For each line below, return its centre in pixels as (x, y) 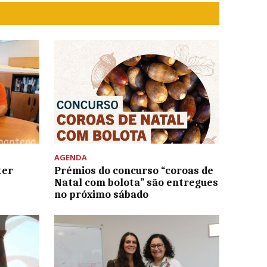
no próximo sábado (101, 195)
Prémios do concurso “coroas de (133, 171)
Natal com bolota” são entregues (136, 183)
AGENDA (70, 158)
